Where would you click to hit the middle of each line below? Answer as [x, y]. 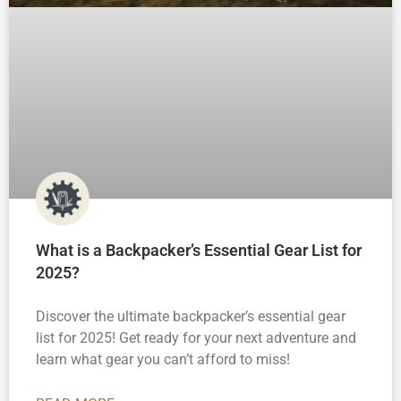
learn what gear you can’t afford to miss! [163, 360]
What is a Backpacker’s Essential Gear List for [199, 251]
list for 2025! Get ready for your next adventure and [196, 338]
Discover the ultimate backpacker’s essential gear [191, 317]
